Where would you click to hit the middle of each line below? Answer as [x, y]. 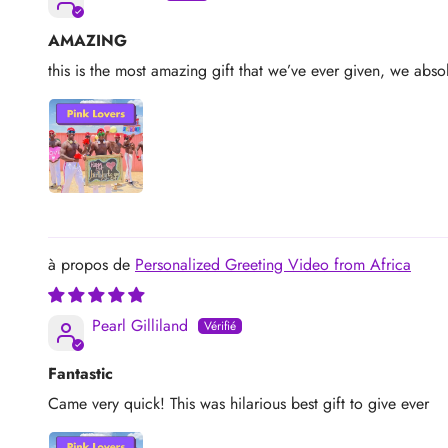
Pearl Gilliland [140, 325]
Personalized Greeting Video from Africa [273, 264]
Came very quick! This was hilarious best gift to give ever [238, 403]
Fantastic [80, 373]
